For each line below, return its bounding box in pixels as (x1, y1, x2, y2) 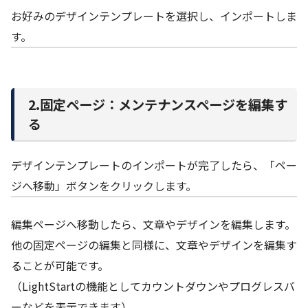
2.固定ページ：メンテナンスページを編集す (28, 94, 287, 114)
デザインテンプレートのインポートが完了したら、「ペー (11, 156, 297, 173)
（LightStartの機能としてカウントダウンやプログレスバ (11, 277, 295, 294)
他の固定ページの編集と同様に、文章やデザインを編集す (11, 236, 297, 253)
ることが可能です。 (11, 256, 109, 274)
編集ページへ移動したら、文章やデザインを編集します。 (11, 215, 296, 232)
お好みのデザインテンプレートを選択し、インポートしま (11, 8, 297, 25)
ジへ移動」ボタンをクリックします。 (11, 177, 197, 194)
